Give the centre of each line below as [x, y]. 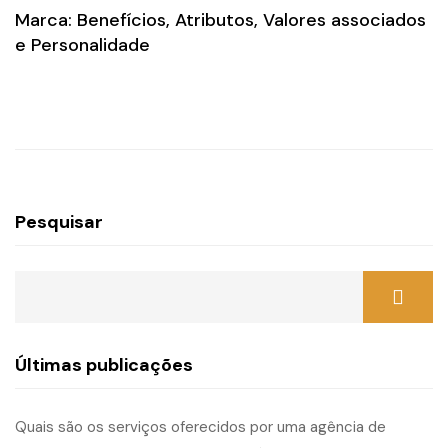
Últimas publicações [104, 365]
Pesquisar [59, 222]
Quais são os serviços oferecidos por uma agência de [200, 427]
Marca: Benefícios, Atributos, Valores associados [220, 20]
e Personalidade [82, 45]
